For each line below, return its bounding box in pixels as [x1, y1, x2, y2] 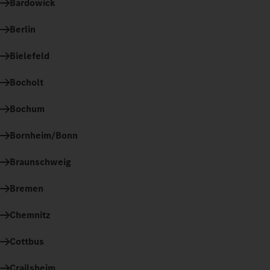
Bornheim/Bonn [10, 128, 78, 142]
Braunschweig [10, 155, 71, 168]
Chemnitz [10, 208, 51, 221]
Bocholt [10, 75, 43, 89]
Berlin [10, 22, 36, 36]
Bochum [10, 102, 45, 115]
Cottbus [10, 234, 44, 248]
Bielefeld [10, 49, 49, 62]
